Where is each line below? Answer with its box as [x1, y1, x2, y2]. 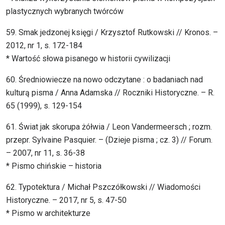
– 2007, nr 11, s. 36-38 [6, 148, 85, 158]
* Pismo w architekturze [6, 208, 90, 218]
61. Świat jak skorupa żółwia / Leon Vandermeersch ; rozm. [6, 122, 212, 132]
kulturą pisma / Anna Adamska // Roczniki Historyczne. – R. [6, 88, 214, 98]
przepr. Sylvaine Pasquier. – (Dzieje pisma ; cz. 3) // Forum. [6, 135, 212, 145]
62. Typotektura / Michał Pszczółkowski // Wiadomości [6, 182, 200, 192]
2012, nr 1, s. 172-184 [6, 41, 82, 51]
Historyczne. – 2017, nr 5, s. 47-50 [6, 195, 127, 205]
